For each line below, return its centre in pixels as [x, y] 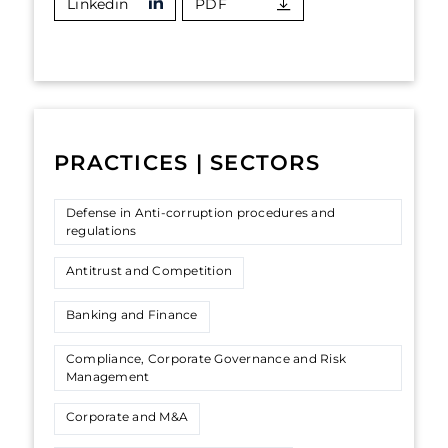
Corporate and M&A [127, 416]
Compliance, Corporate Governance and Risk [206, 358]
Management [108, 376]
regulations [101, 230]
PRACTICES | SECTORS [187, 162]
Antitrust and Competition [149, 270]
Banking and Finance [132, 314]
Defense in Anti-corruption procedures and [201, 212]
